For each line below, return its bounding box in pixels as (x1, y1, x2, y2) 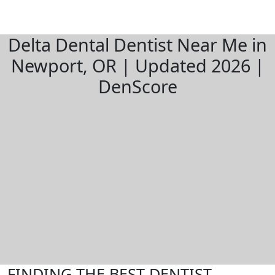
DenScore (98, 74, 177, 98)
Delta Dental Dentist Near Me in (8, 33, 267, 56)
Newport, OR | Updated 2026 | (10, 53, 265, 77)
